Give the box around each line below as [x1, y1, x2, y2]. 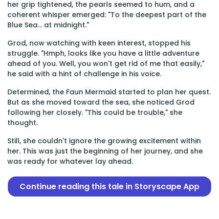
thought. [7, 118, 38, 128]
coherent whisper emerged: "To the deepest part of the [7, 10, 206, 20]
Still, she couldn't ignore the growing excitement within [7, 136, 201, 146]
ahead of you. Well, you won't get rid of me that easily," [7, 59, 204, 68]
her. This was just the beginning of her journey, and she [7, 146, 203, 156]
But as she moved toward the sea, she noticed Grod [7, 97, 195, 107]
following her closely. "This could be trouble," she [7, 108, 182, 117]
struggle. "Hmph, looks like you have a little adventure [7, 48, 199, 58]
